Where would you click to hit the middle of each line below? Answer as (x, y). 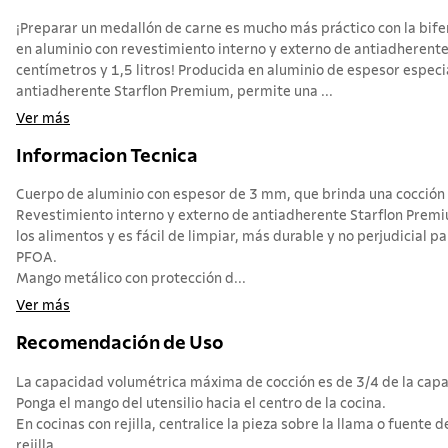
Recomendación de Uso (120, 343)
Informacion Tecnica (107, 156)
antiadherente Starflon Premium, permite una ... (174, 91)
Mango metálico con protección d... (131, 279)
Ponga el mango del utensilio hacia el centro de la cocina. (201, 403)
